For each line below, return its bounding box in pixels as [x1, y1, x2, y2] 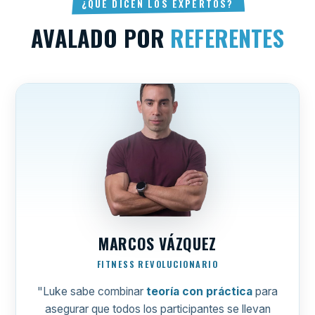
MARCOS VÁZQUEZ [98, 231, 217, 255]
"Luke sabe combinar [37, 284, 146, 298]
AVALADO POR [31, 20, 171, 54]
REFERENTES [170, 20, 284, 54]
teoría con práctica [146, 284, 252, 298]
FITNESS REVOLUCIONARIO [96, 257, 219, 271]
